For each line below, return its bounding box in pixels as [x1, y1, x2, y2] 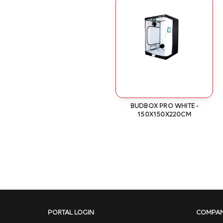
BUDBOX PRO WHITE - [130, 103, 199, 110]
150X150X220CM [137, 111, 191, 118]
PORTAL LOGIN [48, 209, 94, 217]
